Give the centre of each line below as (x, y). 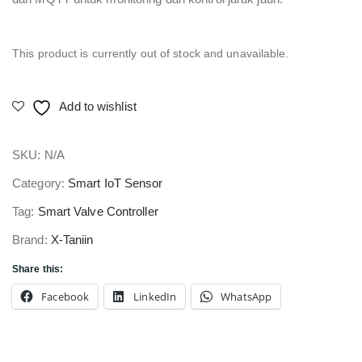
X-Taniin (72, 239)
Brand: (32, 239)
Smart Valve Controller (98, 211)
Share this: (38, 269)
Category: (40, 183)
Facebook (65, 296)
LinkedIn (155, 296)
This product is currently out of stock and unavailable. (151, 53)
